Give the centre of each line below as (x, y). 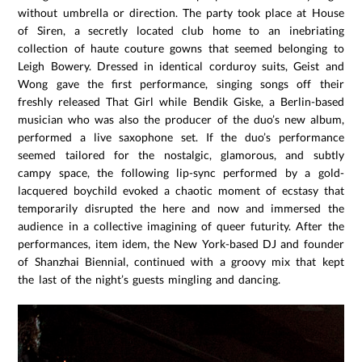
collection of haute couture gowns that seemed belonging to (181, 48)
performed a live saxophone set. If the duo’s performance (181, 137)
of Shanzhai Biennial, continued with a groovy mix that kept (181, 262)
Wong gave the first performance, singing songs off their (181, 84)
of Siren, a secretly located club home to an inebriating (181, 31)
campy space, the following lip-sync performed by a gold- (181, 173)
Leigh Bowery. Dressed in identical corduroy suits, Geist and (181, 66)
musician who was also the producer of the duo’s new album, (181, 120)
